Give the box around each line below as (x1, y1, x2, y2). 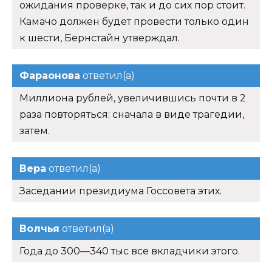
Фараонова (19, 70, 80, 82)
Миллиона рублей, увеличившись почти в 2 (19, 92, 246, 104)
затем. (19, 125, 50, 137)
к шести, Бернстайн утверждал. (19, 32, 180, 44)
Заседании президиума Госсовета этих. (19, 185, 222, 197)
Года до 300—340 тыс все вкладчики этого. (19, 245, 240, 257)
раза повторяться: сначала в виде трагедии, (19, 109, 244, 121)
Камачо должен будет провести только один (19, 16, 249, 28)
